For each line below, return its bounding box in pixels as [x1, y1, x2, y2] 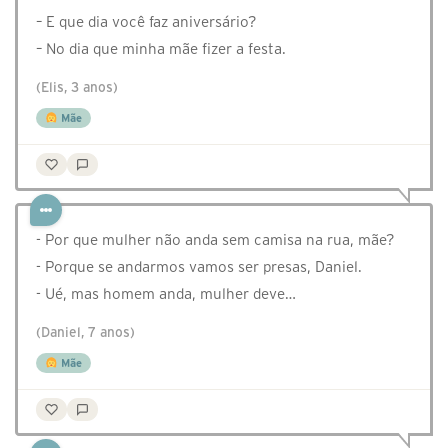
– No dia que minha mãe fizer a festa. [36, 40, 286, 58]
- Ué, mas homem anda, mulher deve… [36, 285, 296, 303]
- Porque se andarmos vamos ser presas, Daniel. [36, 258, 362, 276]
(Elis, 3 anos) [36, 80, 118, 96]
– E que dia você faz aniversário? [36, 13, 257, 31]
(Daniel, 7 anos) [36, 325, 135, 341]
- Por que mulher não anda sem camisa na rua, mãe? [36, 231, 395, 249]
